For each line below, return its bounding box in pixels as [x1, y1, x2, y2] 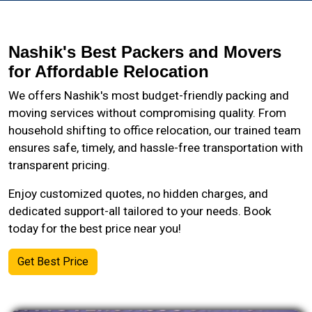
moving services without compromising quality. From [8, 106, 286, 120]
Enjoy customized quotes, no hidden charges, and [8, 187, 268, 201]
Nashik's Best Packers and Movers [8, 42, 281, 61]
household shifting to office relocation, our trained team [8, 123, 301, 137]
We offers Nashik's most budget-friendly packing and [8, 88, 289, 102]
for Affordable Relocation [8, 62, 209, 81]
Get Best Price [17, 255, 88, 268]
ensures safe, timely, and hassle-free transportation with [8, 141, 303, 155]
